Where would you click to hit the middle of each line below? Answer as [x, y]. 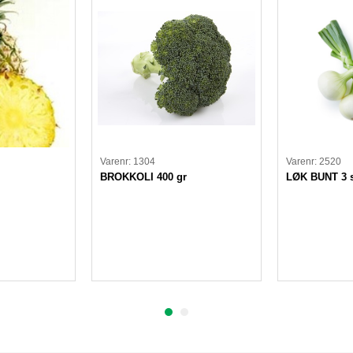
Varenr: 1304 [128, 161]
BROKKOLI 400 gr [143, 176]
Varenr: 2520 [314, 161]
